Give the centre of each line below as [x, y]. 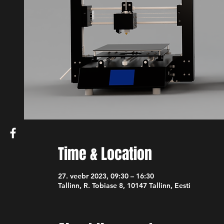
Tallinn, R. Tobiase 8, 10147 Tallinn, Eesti [124, 185]
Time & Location [105, 154]
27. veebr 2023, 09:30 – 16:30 [106, 176]
